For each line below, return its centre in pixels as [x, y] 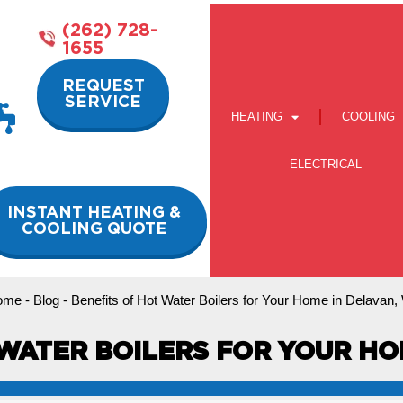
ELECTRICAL [326, 164]
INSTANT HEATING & [94, 212]
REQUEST [103, 85]
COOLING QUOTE [94, 228]
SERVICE [103, 101]
